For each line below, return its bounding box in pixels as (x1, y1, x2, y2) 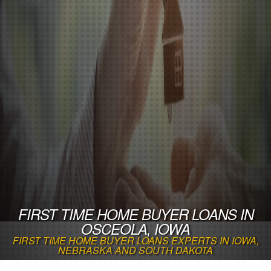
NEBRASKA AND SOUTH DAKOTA (58, 243, 213, 257)
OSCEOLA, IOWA (81, 218, 190, 239)
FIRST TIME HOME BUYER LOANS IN (18, 203, 253, 224)
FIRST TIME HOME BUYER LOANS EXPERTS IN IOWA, (12, 233, 259, 247)
